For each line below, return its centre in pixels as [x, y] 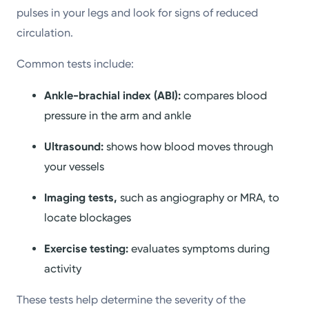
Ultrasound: [74, 146]
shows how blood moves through [189, 146]
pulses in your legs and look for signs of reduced [138, 13]
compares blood [224, 95]
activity [63, 269]
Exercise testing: [87, 249]
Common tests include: [76, 64]
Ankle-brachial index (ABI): [113, 95]
